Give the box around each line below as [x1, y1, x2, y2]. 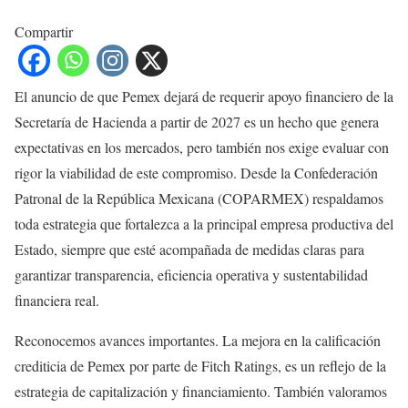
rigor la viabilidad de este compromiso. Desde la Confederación [15, 163, 378, 182]
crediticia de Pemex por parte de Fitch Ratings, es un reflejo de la [15, 356, 386, 375]
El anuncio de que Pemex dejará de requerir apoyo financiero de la [15, 87, 393, 106]
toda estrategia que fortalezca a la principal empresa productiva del [15, 214, 393, 233]
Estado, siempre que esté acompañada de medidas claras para [15, 240, 364, 259]
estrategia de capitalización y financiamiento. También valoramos [15, 382, 387, 401]
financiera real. [15, 291, 99, 310]
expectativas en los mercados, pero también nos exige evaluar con [15, 138, 389, 157]
